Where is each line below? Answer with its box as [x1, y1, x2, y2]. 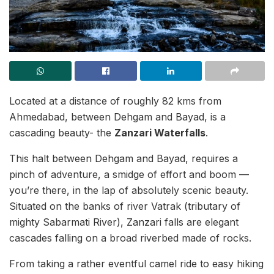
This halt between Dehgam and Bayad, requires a [9, 152, 238, 165]
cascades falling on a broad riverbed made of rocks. [9, 232, 251, 244]
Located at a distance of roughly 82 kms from [9, 95, 221, 107]
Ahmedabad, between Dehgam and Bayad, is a [9, 111, 226, 123]
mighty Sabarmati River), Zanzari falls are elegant [9, 216, 239, 228]
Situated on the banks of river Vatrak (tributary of [9, 200, 240, 212]
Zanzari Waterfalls [114, 127, 206, 139]
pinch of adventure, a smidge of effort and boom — [9, 168, 249, 180]
